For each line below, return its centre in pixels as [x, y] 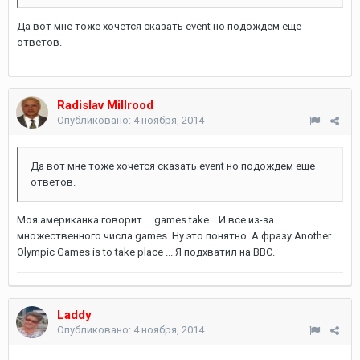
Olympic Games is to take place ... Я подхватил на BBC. [146, 252]
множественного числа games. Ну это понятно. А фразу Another [174, 236]
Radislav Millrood [105, 105]
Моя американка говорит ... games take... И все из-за [145, 220]
